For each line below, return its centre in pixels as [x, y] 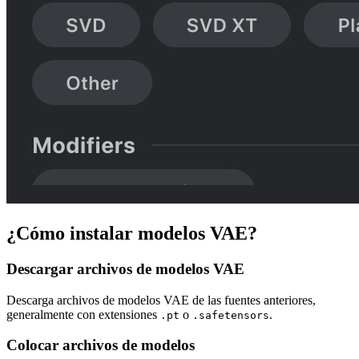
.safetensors [231, 315]
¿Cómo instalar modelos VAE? [132, 233]
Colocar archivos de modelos [101, 345]
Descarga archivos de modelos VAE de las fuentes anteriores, [161, 300]
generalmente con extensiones [83, 314]
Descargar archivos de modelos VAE [125, 268]
